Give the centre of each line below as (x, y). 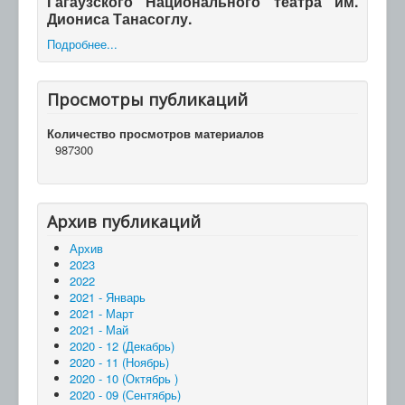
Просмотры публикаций (147, 99)
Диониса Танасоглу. (119, 18)
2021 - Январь (108, 297)
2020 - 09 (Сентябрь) (125, 394)
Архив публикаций (124, 221)
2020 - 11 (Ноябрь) (119, 362)
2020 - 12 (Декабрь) (122, 345)
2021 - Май (99, 329)
